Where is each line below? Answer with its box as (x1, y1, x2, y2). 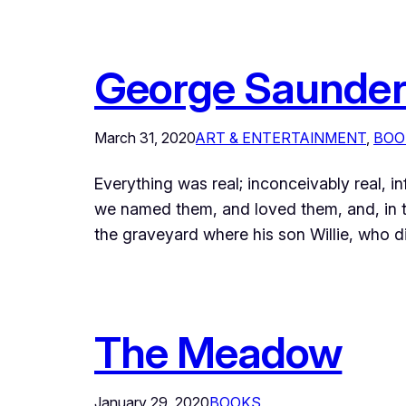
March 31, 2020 (94, 129, 196, 148)
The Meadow (94, 325, 343, 380)
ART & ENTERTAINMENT (196, 129, 366, 148)
